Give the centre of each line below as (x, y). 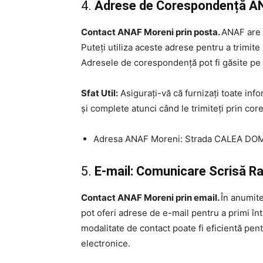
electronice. (106, 244)
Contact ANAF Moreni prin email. (151, 198)
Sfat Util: (100, 93)
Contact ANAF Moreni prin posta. (151, 32)
